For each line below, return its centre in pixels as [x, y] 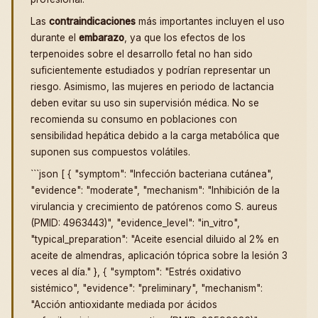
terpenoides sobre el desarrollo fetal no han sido [142, 54]
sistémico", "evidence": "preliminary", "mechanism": [147, 289]
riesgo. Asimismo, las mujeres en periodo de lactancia [152, 87]
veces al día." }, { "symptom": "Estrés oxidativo [136, 272]
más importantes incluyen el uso [210, 22]
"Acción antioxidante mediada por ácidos [124, 305]
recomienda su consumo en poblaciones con [134, 120]
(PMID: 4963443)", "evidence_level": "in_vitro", [135, 223]
